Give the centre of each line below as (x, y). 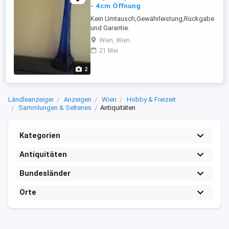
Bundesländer (45, 173)
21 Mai (109, 51)
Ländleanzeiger (31, 99)
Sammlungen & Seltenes (55, 108)
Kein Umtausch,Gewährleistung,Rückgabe (152, 19)
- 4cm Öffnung (116, 6)
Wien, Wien (114, 40)
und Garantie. (110, 28)
